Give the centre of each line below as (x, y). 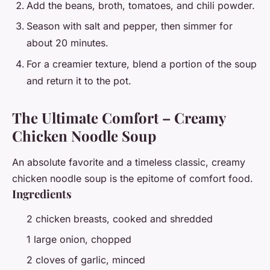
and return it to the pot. (79, 80)
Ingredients (42, 193)
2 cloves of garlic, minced (86, 260)
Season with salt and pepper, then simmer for (130, 26)
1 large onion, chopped (79, 239)
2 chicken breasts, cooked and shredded (120, 218)
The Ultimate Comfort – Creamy (119, 117)
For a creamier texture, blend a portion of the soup (142, 64)
